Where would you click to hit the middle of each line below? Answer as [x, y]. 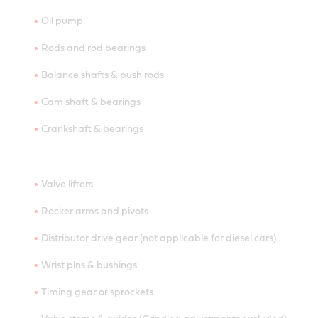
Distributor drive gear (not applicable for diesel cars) [159, 238]
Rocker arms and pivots [95, 211]
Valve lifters [67, 184]
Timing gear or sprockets [97, 292]
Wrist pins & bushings [89, 265]
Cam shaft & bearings [91, 102]
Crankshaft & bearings [92, 129]
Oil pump [62, 21]
